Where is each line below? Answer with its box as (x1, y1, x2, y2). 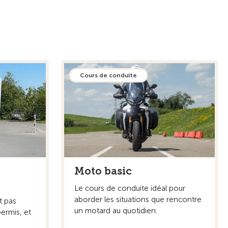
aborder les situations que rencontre (74, 194, 202, 204)
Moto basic (74, 164, 132, 177)
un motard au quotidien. (74, 206, 157, 215)
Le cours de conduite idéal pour (74, 183, 185, 193)
